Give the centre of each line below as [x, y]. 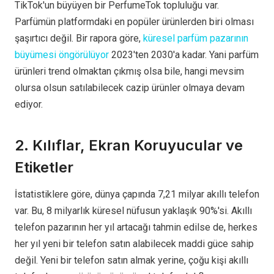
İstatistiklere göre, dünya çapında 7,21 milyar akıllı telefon [137, 194]
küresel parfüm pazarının [196, 39]
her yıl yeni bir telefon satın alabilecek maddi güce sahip [134, 244]
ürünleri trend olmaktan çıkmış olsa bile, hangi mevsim [129, 72]
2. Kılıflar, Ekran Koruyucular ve [129, 146]
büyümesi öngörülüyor [62, 55]
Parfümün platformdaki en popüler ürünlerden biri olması [134, 22]
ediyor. [29, 105]
